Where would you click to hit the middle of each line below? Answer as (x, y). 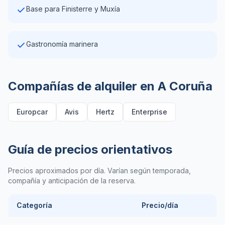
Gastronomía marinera (62, 44)
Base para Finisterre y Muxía (73, 9)
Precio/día (160, 205)
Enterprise (149, 112)
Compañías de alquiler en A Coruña (110, 86)
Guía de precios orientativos (90, 149)
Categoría (34, 205)
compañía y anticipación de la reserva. (72, 181)
